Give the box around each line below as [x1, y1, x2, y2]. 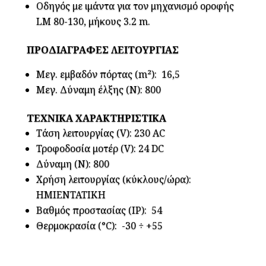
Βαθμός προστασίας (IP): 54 [36, 204, 162, 217]
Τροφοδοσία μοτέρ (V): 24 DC [36, 142, 164, 156]
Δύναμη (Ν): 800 [36, 157, 109, 171]
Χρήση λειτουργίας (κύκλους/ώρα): [36, 173, 191, 186]
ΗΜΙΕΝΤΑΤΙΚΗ [36, 188, 106, 202]
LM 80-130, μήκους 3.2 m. [36, 15, 150, 28]
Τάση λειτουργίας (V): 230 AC [36, 126, 165, 140]
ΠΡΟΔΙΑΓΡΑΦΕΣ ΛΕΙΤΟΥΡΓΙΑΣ [26, 43, 179, 57]
